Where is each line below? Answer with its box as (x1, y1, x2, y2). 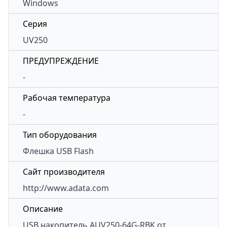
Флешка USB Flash (23, 145, 94, 157)
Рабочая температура (23, 92, 110, 103)
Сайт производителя (23, 166, 105, 177)
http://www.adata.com (23, 182, 109, 194)
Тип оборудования (23, 129, 97, 140)
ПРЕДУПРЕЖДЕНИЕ (23, 55, 99, 66)
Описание (23, 203, 63, 214)
